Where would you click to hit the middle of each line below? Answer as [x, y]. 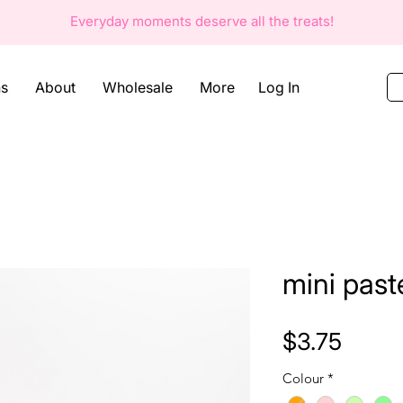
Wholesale [138, 87]
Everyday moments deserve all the [181, 21]
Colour [303, 379]
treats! [313, 21]
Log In [279, 87]
